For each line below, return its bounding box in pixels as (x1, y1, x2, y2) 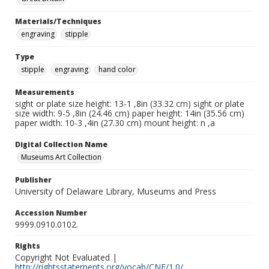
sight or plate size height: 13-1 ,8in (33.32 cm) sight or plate (15, 98, 244, 109)
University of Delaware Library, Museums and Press (15, 186, 216, 197)
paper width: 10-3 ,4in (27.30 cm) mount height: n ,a (15, 117, 215, 128)
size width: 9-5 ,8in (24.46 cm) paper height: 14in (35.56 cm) (15, 107, 244, 119)
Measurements (15, 87, 74, 97)
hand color (98, 64, 136, 74)
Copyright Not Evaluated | (15, 252, 117, 263)
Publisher (15, 175, 52, 185)
